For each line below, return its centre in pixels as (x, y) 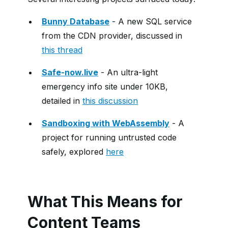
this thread (62, 50)
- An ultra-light (128, 72)
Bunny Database (76, 21)
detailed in (62, 101)
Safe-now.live (70, 72)
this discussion (110, 101)
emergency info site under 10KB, (105, 87)
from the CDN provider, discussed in (112, 36)
